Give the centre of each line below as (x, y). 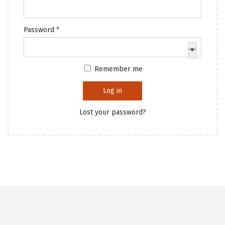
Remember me (119, 69)
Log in (113, 90)
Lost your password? (113, 112)
